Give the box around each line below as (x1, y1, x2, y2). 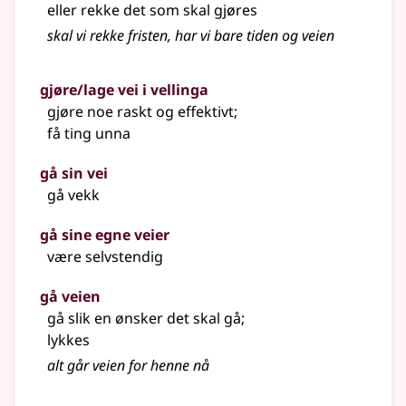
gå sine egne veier (40, 225, 169, 246)
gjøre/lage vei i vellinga (40, 80, 208, 101)
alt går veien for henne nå (47, 355, 209, 376)
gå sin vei (40, 163, 108, 184)
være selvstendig (47, 246, 163, 267)
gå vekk (47, 185, 100, 206)
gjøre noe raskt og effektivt (47, 101, 234, 122)
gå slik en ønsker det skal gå (47, 308, 241, 329)
